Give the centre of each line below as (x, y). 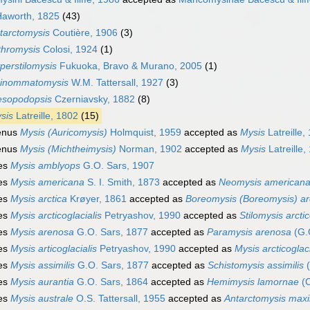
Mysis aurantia (42, 282)
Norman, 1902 (149, 149)
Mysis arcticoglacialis (56, 216)
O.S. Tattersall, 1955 (119, 299)
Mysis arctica (39, 199)
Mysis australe (42, 299)
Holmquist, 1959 (144, 133)
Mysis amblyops (45, 166)
